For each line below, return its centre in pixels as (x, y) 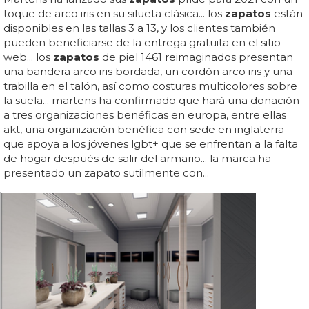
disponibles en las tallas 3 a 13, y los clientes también (139, 28)
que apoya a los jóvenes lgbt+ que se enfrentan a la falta (151, 143)
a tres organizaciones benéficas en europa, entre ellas (145, 114)
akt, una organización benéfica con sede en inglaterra (144, 129)
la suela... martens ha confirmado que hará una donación (151, 100)
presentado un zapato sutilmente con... (106, 172)
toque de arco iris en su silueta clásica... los (114, 13)
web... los (28, 57)
